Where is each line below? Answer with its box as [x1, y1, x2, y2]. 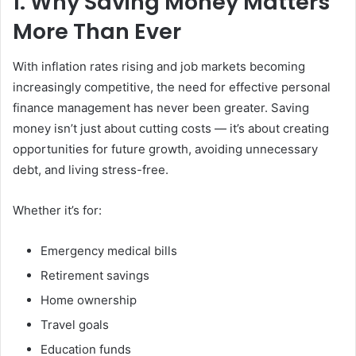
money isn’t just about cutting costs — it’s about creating [13, 121, 329, 137]
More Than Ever [13, 16, 181, 46]
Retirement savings [41, 268, 149, 284]
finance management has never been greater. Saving [13, 100, 309, 116]
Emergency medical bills [41, 243, 177, 259]
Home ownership [41, 292, 137, 308]
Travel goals [41, 317, 109, 333]
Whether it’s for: [13, 203, 102, 219]
